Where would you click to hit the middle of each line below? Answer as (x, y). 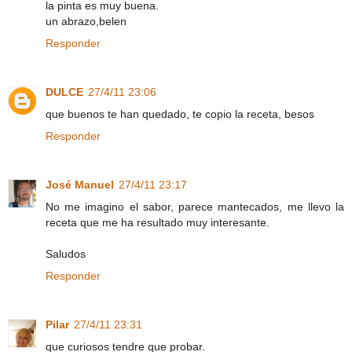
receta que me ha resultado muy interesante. (158, 223)
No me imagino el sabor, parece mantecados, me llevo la (195, 207)
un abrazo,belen (86, 22)
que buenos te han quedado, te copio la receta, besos (180, 114)
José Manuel (80, 185)
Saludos (66, 254)
